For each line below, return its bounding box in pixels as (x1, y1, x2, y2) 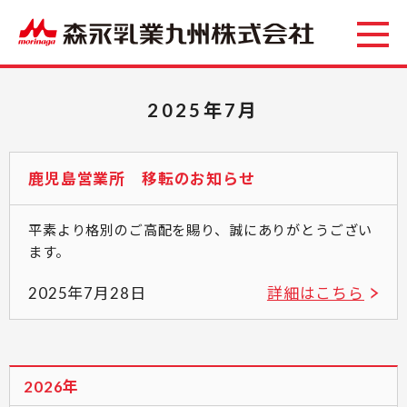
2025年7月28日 (28, 283, 146, 303)
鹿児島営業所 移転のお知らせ (28, 168, 255, 188)
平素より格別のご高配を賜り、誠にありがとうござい (28, 221, 373, 238)
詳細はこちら (266, 283, 364, 303)
